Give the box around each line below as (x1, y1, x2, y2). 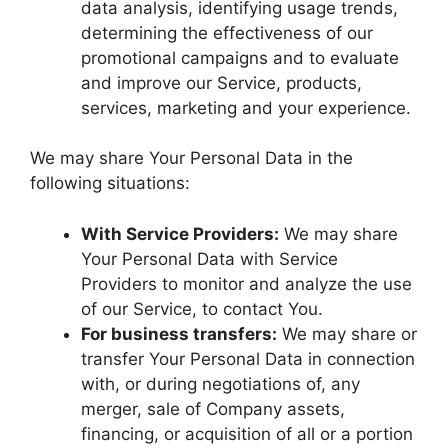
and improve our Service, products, (81, 72, 362, 93)
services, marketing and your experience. (81, 97, 411, 118)
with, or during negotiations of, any (81, 373, 360, 394)
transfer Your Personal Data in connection (81, 348, 415, 369)
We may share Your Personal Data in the (30, 148, 353, 168)
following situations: (30, 173, 190, 193)
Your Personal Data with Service (81, 248, 338, 269)
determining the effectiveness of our (81, 22, 373, 43)
